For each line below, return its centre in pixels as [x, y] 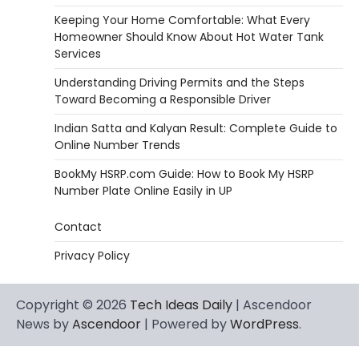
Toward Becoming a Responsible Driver [163, 99]
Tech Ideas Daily [181, 305]
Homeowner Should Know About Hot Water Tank [189, 36]
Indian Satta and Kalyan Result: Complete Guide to [196, 128]
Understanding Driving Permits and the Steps [179, 82]
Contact [78, 226]
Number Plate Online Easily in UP [143, 190]
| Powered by [186, 324]
